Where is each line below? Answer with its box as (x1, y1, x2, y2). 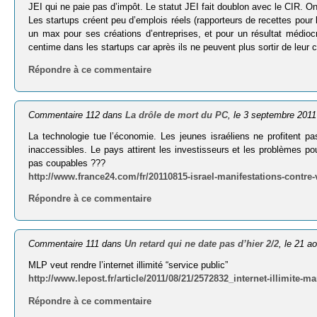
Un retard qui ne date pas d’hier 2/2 (125, 238, 279, 250)
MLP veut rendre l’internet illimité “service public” (28, 259, 229, 270)
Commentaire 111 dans (28, 238, 125, 250)
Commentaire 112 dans (28, 109, 126, 120)
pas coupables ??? (28, 157, 106, 168)
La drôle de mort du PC (125, 109, 229, 120)
